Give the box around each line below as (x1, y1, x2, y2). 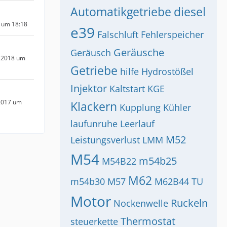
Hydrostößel (141, 65, 194, 78)
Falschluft (97, 28, 138, 41)
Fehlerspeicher (141, 28, 204, 41)
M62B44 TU (155, 175, 203, 187)
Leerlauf (120, 118, 155, 130)
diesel (174, 4, 206, 20)
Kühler (163, 101, 191, 113)
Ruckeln (171, 196, 208, 210)
